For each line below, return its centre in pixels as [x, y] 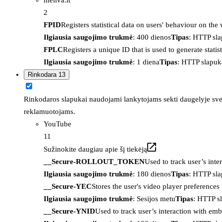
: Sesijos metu [154, 198]
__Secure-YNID [69, 211]
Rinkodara [43, 74]
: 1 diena [146, 62]
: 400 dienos [152, 37]
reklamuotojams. [50, 111]
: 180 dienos [152, 174]
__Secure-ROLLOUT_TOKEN [94, 161]
